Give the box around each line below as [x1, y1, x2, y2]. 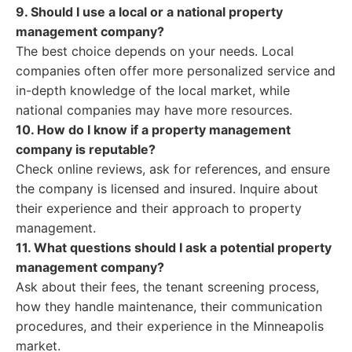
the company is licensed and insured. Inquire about [16, 181, 318, 196]
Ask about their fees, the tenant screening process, [16, 279, 319, 295]
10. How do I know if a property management [16, 122, 291, 137]
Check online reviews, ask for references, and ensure [16, 161, 330, 177]
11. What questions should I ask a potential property [16, 240, 332, 255]
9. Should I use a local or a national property [16, 4, 283, 20]
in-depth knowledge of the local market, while [16, 82, 290, 98]
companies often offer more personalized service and [16, 63, 335, 79]
